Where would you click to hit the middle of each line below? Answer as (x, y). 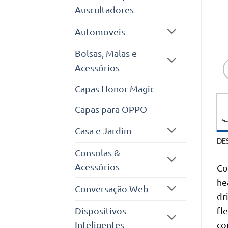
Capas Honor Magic (115, 88)
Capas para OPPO (111, 109)
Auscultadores (104, 10)
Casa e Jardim (103, 131)
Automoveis (100, 31)
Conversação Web (112, 188)
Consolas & (97, 153)
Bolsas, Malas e (106, 53)
